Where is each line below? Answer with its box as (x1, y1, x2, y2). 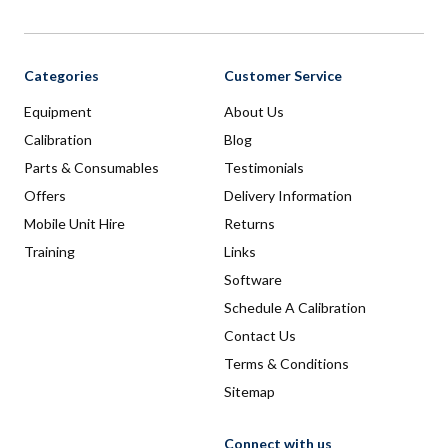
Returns (224, 215, 275, 233)
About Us (224, 103, 284, 121)
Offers (24, 187, 66, 205)
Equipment (24, 103, 92, 121)
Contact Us (224, 327, 296, 345)
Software (224, 271, 282, 289)
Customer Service (224, 67, 342, 85)
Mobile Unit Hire (24, 215, 125, 233)
